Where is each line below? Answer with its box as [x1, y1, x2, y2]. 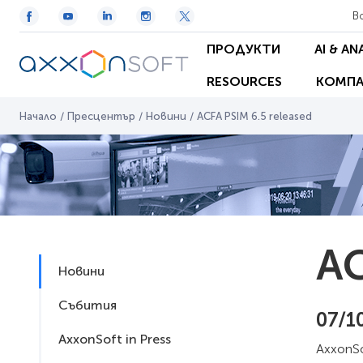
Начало [19, 110, 57, 122]
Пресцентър [67, 110, 135, 122]
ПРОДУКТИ [207, 41, 280, 57]
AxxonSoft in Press [58, 331, 171, 347]
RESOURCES [207, 73, 282, 89]
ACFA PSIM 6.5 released [197, 110, 312, 122]
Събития [58, 297, 117, 313]
